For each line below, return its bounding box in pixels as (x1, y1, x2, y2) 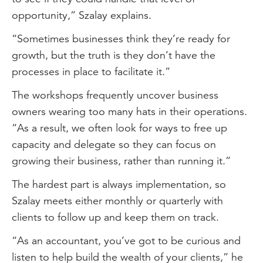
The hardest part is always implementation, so (12, 177, 226, 191)
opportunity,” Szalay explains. (12, 8, 154, 22)
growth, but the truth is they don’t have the (12, 48, 215, 62)
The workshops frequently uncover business (12, 88, 218, 102)
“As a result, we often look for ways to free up (12, 121, 227, 134)
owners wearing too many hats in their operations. (12, 104, 247, 118)
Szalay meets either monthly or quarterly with (12, 194, 223, 207)
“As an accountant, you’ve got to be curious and (12, 234, 241, 247)
